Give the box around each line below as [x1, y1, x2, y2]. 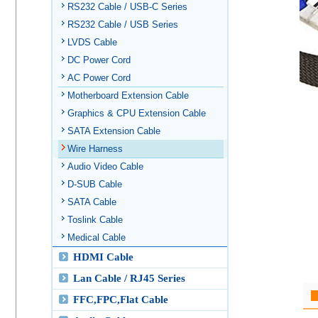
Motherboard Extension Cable [67, 90, 189, 101]
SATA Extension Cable [67, 126, 160, 136]
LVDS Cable [67, 37, 117, 48]
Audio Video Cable [67, 161, 143, 172]
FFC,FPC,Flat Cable [73, 294, 168, 305]
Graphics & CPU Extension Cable [67, 108, 206, 119]
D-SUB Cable [67, 179, 122, 190]
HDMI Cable [73, 251, 133, 263]
